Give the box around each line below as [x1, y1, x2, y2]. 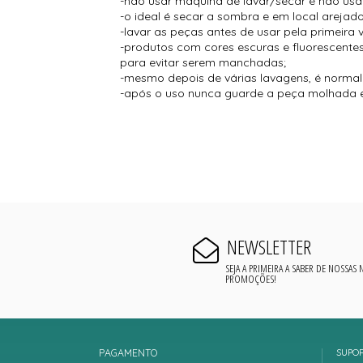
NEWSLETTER [226, 233, 311, 260]
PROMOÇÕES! [225, 271, 277, 287]
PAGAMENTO [99, 347, 157, 360]
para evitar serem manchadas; [120, 54, 287, 70]
